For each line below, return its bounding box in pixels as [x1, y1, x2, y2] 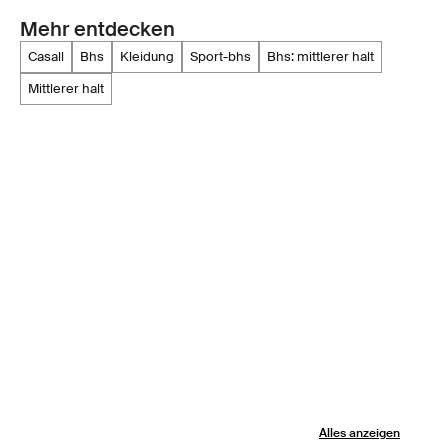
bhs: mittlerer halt [276, 48, 374, 66]
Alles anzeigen [319, 425, 400, 442]
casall [37, 48, 64, 66]
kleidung [129, 48, 174, 66]
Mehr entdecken [20, 16, 175, 43]
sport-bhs [198, 48, 251, 66]
